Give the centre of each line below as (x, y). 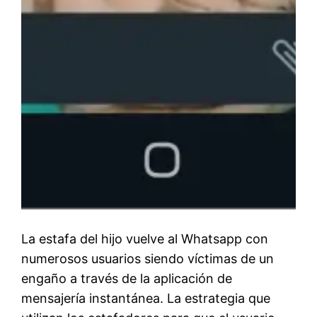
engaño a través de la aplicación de (127, 279)
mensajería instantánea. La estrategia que (146, 299)
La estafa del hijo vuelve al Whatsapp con (145, 239)
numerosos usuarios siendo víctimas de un (148, 259)
